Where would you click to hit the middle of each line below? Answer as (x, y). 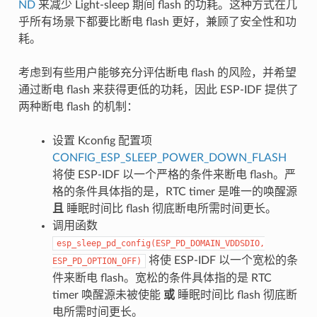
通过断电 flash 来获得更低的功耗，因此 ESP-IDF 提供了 (158, 90)
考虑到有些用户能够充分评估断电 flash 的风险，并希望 (157, 73)
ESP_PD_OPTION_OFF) (97, 261)
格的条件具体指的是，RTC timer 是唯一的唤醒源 (174, 191)
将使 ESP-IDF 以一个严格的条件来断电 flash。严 (174, 174)
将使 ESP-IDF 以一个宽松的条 (221, 260)
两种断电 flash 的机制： (78, 106)
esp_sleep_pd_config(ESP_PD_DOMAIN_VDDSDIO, (160, 243)
